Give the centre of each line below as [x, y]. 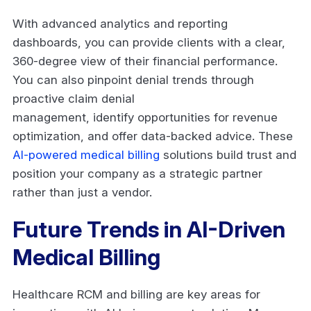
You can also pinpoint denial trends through [133, 79]
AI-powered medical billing [86, 154]
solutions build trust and [228, 154]
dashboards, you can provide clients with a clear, [149, 42]
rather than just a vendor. [84, 192]
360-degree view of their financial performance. [145, 61]
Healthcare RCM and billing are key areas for [136, 294]
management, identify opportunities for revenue [145, 117]
